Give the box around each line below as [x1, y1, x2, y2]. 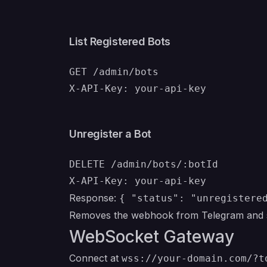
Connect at [69, 252, 122, 264]
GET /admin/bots [69, 66, 159, 77]
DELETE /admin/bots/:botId [69, 159, 218, 170]
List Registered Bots [69, 35, 170, 48]
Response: [69, 192, 119, 204]
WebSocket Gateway [69, 226, 234, 247]
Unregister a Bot [69, 128, 151, 140]
